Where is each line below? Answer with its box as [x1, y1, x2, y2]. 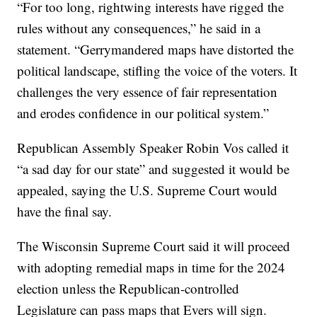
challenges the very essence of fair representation [17, 83, 278, 101]
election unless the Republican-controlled [17, 279, 240, 298]
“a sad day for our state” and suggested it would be [17, 160, 290, 178]
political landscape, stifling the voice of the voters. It [17, 62, 298, 80]
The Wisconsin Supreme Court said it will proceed [17, 237, 291, 255]
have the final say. [17, 202, 113, 221]
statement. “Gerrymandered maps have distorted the [17, 40, 294, 59]
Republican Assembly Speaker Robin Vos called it [17, 139, 289, 157]
